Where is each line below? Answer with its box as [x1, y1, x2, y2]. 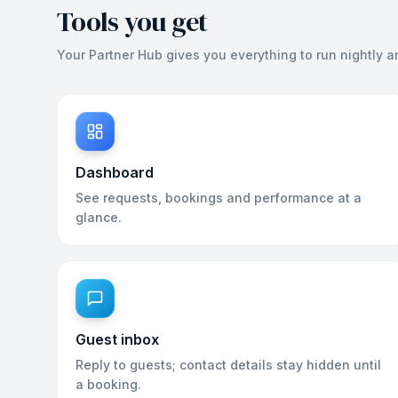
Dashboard [76, 163, 154, 181]
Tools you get [57, 4, 208, 40]
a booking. [76, 377, 141, 392]
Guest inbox [76, 330, 159, 348]
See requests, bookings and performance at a [76, 190, 362, 205]
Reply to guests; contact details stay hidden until [76, 357, 381, 372]
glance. [76, 210, 122, 225]
